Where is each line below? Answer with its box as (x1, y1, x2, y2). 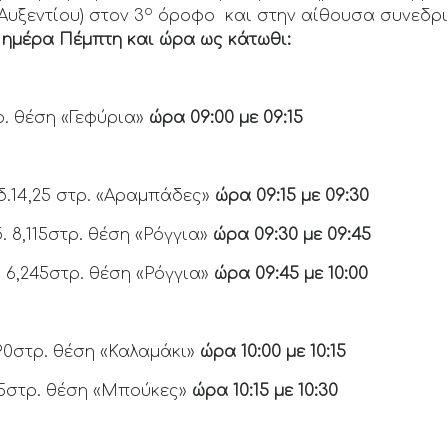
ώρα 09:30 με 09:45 (208, 226, 372, 244)
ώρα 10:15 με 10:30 (187, 382, 339, 400)
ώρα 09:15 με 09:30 (215, 187, 370, 205)
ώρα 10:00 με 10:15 (195, 343, 347, 361)
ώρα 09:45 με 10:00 (209, 265, 369, 283)
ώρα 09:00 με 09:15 (144, 109, 304, 127)
